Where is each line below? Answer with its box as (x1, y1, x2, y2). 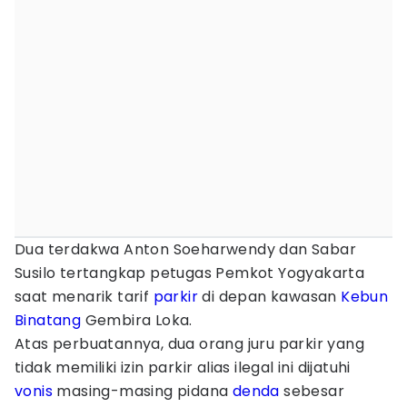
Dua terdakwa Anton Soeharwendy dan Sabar (15, 239, 356, 260)
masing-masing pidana (53, 381, 233, 402)
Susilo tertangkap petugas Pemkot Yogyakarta (15, 263, 365, 283)
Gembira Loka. (81, 310, 197, 331)
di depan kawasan (198, 286, 342, 307)
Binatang (15, 310, 82, 331)
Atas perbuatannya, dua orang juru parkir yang (15, 333, 364, 354)
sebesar (279, 381, 345, 402)
